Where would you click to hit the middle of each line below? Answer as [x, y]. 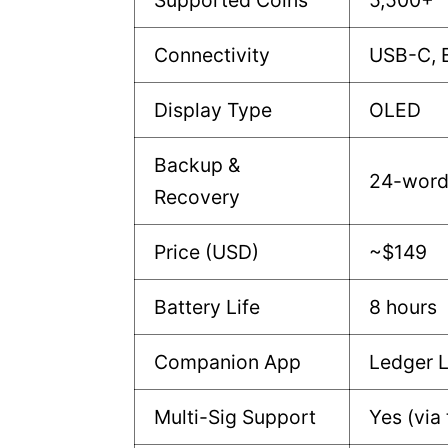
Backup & [197, 165]
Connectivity [212, 55]
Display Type [213, 110]
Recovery [197, 197]
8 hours [403, 307]
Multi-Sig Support [235, 417]
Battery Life [207, 307]
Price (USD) [207, 252]
